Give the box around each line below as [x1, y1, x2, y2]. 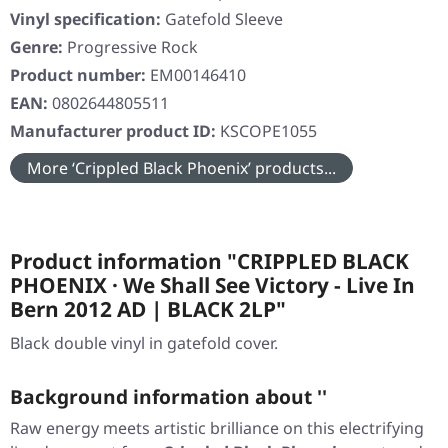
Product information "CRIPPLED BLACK [10, 247, 409, 276]
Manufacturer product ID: [10, 120, 220, 143]
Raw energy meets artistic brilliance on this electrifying [10, 417, 424, 440]
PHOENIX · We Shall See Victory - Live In [10, 271, 415, 300]
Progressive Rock [67, 36, 198, 59]
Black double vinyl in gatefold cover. [10, 332, 278, 355]
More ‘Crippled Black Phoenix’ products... [27, 157, 336, 180]
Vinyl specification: [10, 8, 161, 31]
